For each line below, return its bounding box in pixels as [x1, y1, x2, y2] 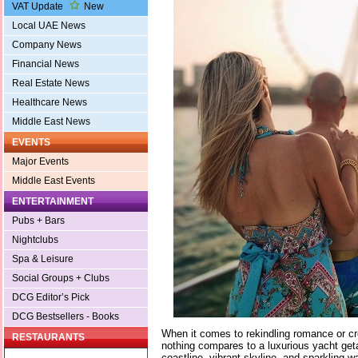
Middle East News [12, 116, 90, 128]
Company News [12, 39, 82, 51]
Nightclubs [12, 234, 58, 246]
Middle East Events [12, 175, 95, 187]
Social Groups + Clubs [12, 272, 109, 284]
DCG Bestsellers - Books [12, 311, 119, 323]
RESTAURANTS [12, 332, 85, 344]
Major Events [12, 156, 69, 168]
